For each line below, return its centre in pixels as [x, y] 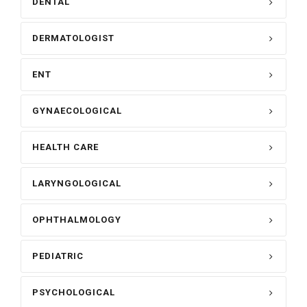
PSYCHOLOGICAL [74, 292]
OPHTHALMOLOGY [77, 220]
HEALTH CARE [65, 147]
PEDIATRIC [58, 256]
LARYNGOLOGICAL [77, 183]
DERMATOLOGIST [73, 38]
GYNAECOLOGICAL [77, 111]
